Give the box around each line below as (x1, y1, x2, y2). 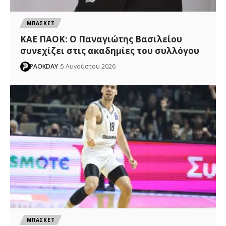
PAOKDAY (30, 62, 59, 71)
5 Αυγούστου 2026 (61, 62, 116, 71)
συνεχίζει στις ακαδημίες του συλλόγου (20, 45, 200, 57)
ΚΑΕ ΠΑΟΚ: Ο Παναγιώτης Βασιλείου (20, 33, 183, 45)
